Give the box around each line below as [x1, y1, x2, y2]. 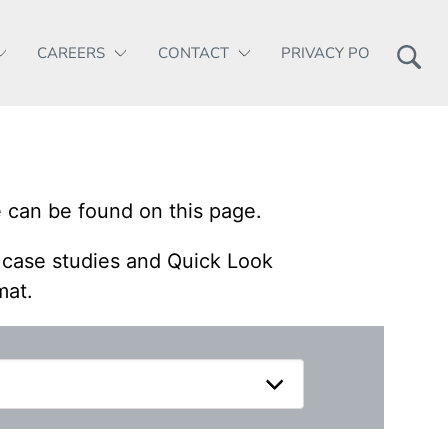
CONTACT [157, 43, 229, 63]
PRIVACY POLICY [281, 43, 401, 63]
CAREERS [37, 43, 105, 63]
